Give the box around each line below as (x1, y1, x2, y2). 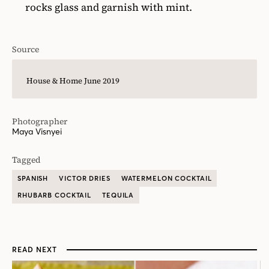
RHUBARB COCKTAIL (17, 191, 92, 199)
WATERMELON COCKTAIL (121, 174, 212, 183)
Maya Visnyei (12, 126, 62, 137)
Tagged (12, 154, 41, 166)
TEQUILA (102, 191, 134, 199)
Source (12, 43, 39, 55)
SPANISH (17, 174, 49, 183)
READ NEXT (12, 245, 57, 254)
